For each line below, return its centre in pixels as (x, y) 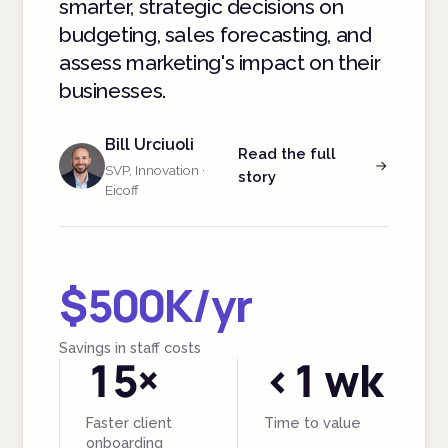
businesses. (112, 90)
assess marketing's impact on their (220, 62)
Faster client (129, 422)
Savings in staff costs (130, 347)
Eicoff (122, 189)
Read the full (286, 154)
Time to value (312, 422)
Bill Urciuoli (149, 144)
